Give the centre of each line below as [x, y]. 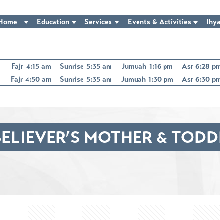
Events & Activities [159, 22]
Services [98, 22]
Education [53, 22]
